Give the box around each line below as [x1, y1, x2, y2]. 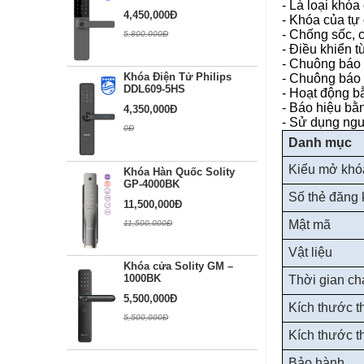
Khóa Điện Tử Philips [123, 71, 232, 84]
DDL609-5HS [123, 83, 185, 96]
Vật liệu [288, 245, 332, 260]
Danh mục [288, 136, 352, 150]
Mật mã [288, 218, 331, 232]
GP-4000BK [123, 177, 180, 190]
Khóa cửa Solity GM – [123, 260, 233, 273]
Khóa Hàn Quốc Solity [123, 165, 235, 178]
